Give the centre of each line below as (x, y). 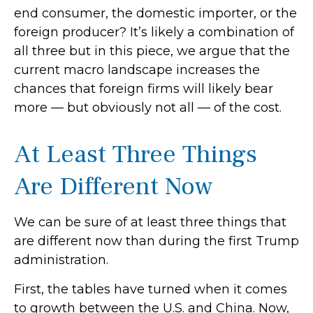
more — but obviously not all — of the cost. (148, 108)
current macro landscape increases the (137, 70)
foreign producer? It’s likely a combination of (154, 32)
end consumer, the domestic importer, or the (155, 13)
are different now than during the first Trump (156, 241)
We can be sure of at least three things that (150, 222)
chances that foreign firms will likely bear (144, 89)
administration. (61, 260)
